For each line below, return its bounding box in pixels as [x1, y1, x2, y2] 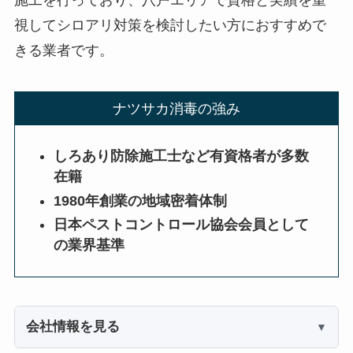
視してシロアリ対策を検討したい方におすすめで [13, 17, 326, 33]
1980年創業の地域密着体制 [54, 192, 228, 209]
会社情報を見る [25, 318, 120, 334]
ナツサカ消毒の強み [113, 100, 240, 117]
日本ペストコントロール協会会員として [54, 217, 310, 233]
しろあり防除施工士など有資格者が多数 [54, 148, 310, 165]
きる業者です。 [13, 42, 113, 58]
